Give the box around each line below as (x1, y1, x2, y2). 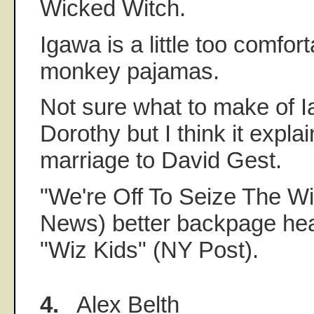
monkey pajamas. (40, 57, 219, 84)
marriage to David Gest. (40, 147, 282, 174)
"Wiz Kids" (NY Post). (40, 236, 259, 263)
